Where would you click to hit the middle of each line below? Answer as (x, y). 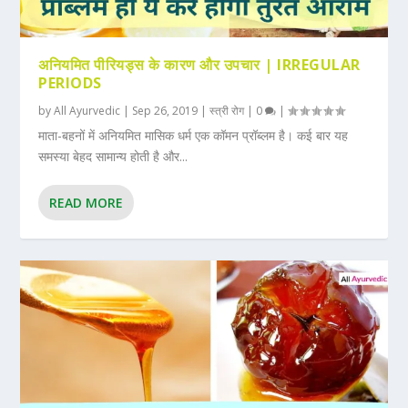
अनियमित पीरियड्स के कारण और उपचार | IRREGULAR (199, 65)
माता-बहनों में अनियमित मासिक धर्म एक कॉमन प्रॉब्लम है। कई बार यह (194, 136)
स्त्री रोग (227, 111)
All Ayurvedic (87, 111)
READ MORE (87, 203)
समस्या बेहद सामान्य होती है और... (113, 157)
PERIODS (70, 83)
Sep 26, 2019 (165, 111)
